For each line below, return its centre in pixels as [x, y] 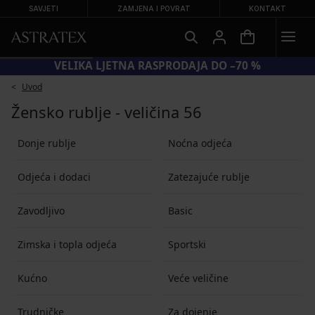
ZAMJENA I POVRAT [154, 8]
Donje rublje [46, 143]
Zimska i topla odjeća [67, 244]
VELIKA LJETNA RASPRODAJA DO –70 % [157, 66]
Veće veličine [198, 278]
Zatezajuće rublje [208, 176]
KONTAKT [267, 8]
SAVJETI [44, 8]
